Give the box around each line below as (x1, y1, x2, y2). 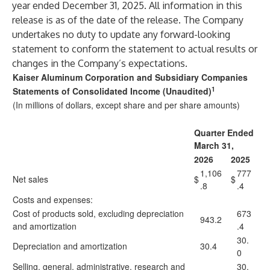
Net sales (13, 173, 48, 185)
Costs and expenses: (13, 193, 93, 206)
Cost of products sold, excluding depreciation (13, 207, 184, 219)
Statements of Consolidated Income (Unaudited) (13, 85, 212, 97)
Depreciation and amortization (13, 240, 127, 252)
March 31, (194, 139, 234, 151)
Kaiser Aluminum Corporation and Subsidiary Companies (13, 71, 248, 83)
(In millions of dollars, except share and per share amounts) (13, 99, 240, 111)
